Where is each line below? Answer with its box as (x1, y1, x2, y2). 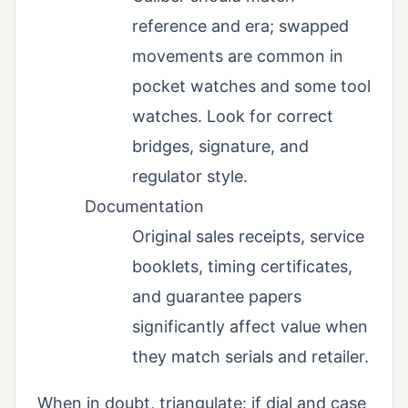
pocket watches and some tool (132, 76, 371, 97)
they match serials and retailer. (132, 347, 369, 367)
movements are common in (132, 46, 343, 66)
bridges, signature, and (132, 137, 309, 157)
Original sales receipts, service (132, 227, 364, 247)
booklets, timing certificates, (132, 257, 352, 277)
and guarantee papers (132, 287, 301, 307)
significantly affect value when (132, 317, 368, 337)
